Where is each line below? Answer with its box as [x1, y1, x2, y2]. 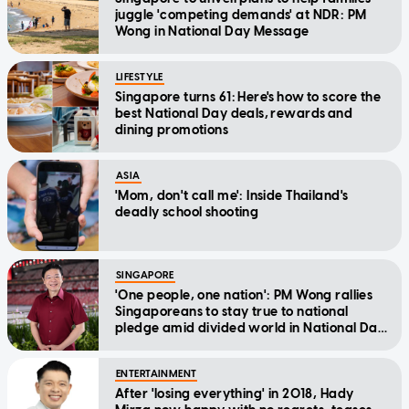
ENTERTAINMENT [116, 367, 197, 380]
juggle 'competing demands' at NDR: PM [115, 6, 367, 23]
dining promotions [115, 121, 231, 138]
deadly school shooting [115, 204, 259, 220]
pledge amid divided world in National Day [115, 320, 386, 336]
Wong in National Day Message [115, 23, 309, 39]
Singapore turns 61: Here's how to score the [115, 89, 382, 105]
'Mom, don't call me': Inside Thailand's [115, 187, 349, 204]
